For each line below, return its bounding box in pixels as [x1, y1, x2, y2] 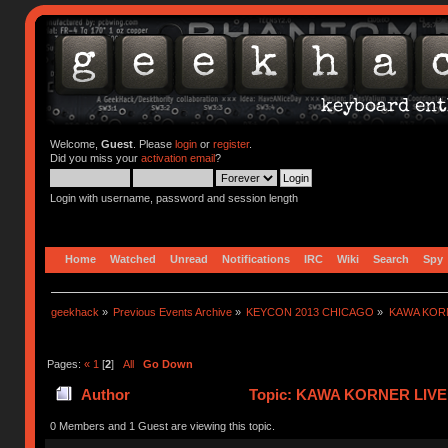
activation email [140, 152, 215, 164]
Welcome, [49, 138, 101, 150]
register [212, 138, 249, 150]
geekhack [50, 305, 99, 318]
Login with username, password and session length [49, 192, 298, 204]
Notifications [222, 252, 291, 265]
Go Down [142, 357, 193, 370]
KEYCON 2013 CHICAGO [246, 305, 375, 318]
